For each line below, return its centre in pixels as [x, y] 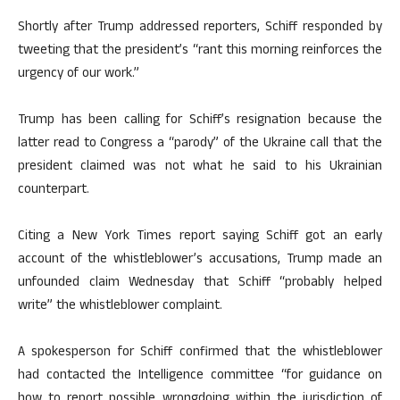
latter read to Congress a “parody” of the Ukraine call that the [200, 144]
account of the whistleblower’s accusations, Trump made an [200, 260]
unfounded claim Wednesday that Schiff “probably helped [200, 283]
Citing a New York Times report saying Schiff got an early [200, 237]
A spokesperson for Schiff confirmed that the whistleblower [200, 353]
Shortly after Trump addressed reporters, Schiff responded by [200, 28]
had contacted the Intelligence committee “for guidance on [200, 376]
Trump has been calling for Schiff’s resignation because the [200, 121]
